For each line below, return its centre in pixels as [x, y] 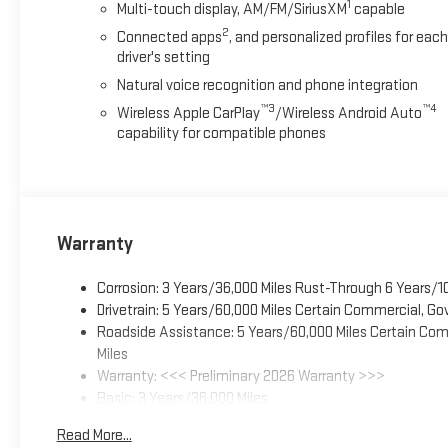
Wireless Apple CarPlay [188, 113]
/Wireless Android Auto [348, 113]
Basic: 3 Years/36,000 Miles [182, 399]
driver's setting [163, 57]
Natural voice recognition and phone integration [267, 85]
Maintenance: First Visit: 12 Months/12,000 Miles [245, 421]
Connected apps [169, 37]
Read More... [94, 436]
